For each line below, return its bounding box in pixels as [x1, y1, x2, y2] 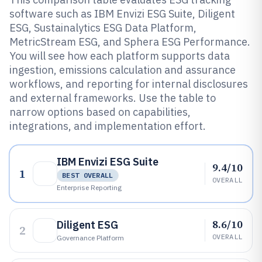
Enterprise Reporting [57, 183, 122, 192]
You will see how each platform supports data [9, 49, 230, 63]
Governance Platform [57, 233, 124, 242]
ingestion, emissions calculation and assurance [9, 63, 236, 77]
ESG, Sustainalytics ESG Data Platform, [9, 21, 196, 35]
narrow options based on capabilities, [9, 105, 191, 119]
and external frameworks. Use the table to [9, 91, 216, 105]
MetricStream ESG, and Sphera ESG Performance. [9, 35, 250, 49]
